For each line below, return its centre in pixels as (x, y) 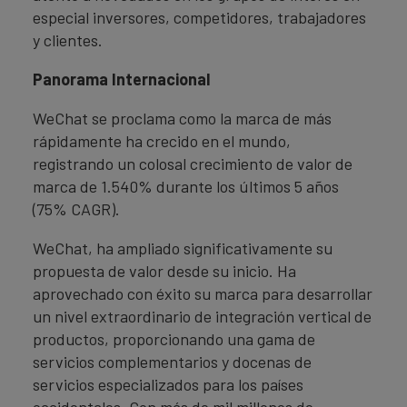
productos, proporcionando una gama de (174, 339)
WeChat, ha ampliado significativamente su (183, 248)
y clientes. (68, 40)
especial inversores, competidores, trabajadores (199, 17)
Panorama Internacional (121, 79)
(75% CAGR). (76, 209)
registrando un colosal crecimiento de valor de (193, 164)
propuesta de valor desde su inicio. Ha (164, 271)
